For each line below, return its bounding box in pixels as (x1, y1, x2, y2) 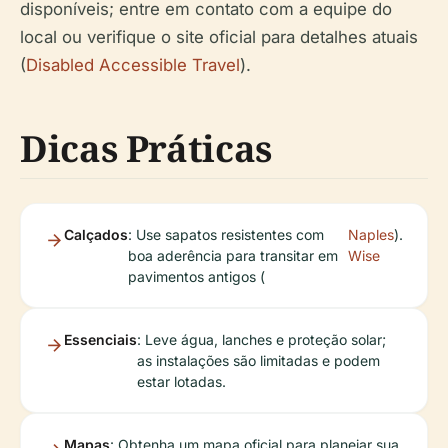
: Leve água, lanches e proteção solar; (137, 331, 386, 349)
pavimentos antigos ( (128, 268, 265, 286)
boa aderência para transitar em (128, 247, 338, 265)
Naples (348, 226, 394, 244)
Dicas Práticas (20, 124, 272, 174)
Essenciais (64, 331, 137, 349)
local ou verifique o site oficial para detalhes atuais (20, 27, 418, 48)
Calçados (64, 226, 128, 244)
